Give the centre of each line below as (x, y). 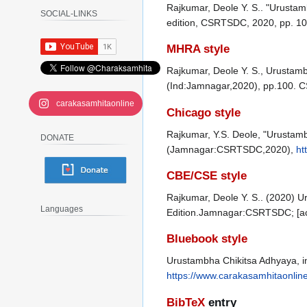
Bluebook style (207, 239)
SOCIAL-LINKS (69, 13)
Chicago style (204, 112)
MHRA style (198, 49)
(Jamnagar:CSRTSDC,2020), (231, 149)
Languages (62, 209)
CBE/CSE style (207, 175)
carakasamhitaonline (95, 103)
